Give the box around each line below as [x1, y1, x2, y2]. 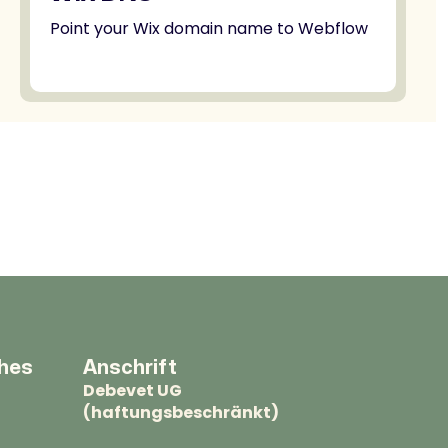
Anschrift [83, 358, 177, 377]
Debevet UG [83, 379, 182, 402]
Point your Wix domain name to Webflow [49, 17, 368, 40]
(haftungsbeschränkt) [83, 401, 279, 424]
